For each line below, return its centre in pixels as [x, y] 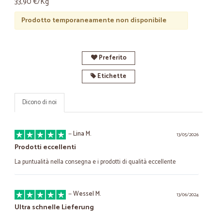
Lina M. [82, 134]
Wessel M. [87, 194]
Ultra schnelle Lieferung [54, 208]
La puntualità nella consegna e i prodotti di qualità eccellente [95, 162]
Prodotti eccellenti [45, 147]
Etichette [111, 76]
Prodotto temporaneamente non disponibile [94, 20]
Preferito [112, 58]
